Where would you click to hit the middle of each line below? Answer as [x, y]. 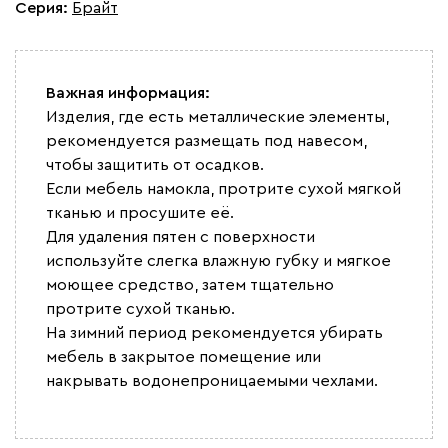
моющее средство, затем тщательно [190, 284]
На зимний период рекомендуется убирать [214, 332]
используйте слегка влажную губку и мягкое [218, 260]
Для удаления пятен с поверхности [180, 236]
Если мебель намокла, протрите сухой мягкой [223, 188]
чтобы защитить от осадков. [157, 164]
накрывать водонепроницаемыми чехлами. [212, 380]
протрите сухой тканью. [140, 308]
